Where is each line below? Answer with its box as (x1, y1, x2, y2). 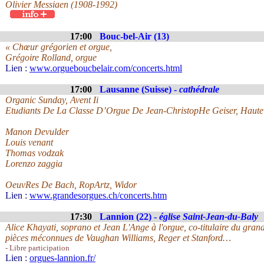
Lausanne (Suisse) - (100, 84, 179, 94)
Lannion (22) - (100, 212, 159, 222)
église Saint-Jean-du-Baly (159, 212, 258, 222)
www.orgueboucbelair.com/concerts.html (29, 63, 182, 73)
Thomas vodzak (5, 148, 64, 158)
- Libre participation (5, 243, 70, 252)
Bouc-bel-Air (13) (100, 31, 169, 41)
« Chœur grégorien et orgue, (5, 42, 112, 52)
